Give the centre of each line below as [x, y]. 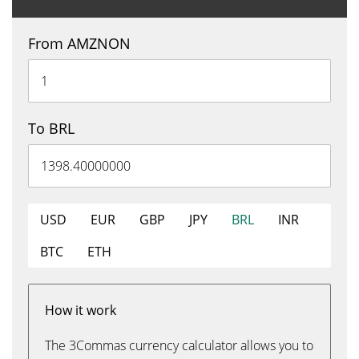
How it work [81, 310]
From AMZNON [79, 43]
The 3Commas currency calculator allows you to [179, 345]
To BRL [51, 128]
